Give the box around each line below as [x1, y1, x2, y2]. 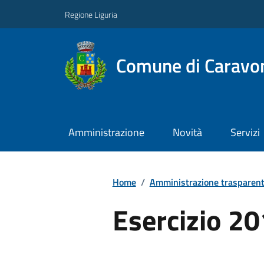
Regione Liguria [65, 8, 117, 21]
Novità [172, 124, 202, 141]
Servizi [230, 124, 260, 141]
